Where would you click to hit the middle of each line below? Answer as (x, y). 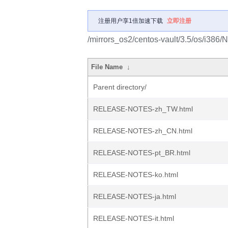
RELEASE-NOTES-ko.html (136, 175)
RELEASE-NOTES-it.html (134, 218)
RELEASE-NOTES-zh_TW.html (143, 109)
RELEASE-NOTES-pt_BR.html (142, 153)
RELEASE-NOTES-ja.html (135, 196)
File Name (107, 67)
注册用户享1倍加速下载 (131, 21)
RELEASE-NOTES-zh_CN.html (143, 131)
